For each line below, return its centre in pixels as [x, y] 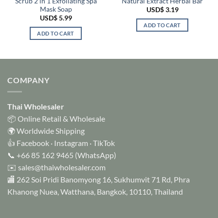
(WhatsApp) [95, 155]
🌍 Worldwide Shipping [46, 131]
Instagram [71, 143]
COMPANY [28, 80]
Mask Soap [56, 9]
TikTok [104, 143]
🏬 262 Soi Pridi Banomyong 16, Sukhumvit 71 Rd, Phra [99, 180]
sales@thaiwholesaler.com [62, 167]
